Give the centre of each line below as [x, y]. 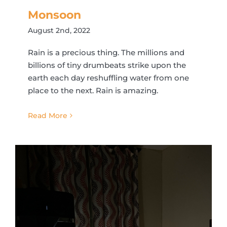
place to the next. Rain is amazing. [93, 90]
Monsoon [54, 15]
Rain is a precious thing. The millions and [106, 52]
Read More [48, 116]
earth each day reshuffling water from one [108, 78]
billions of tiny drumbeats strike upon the [107, 65]
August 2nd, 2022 [59, 30]
